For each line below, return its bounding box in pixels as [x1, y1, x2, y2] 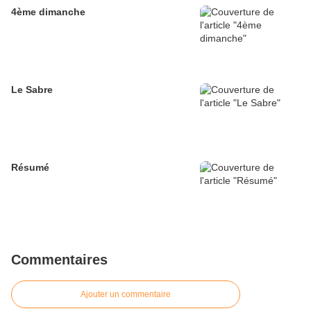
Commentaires [11, 252, 108, 268]
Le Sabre [11, 84, 53, 96]
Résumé [11, 162, 49, 174]
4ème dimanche [11, 6, 85, 18]
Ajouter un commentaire [81, 289, 171, 300]
